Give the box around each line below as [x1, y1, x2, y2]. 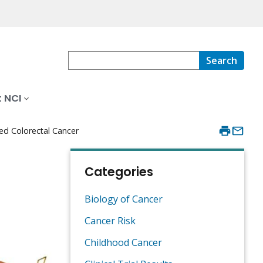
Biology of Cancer [85, 193, 163, 206]
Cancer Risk [85, 214, 136, 228]
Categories [85, 163, 153, 181]
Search [206, 54, 237, 68]
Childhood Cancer [85, 236, 162, 249]
